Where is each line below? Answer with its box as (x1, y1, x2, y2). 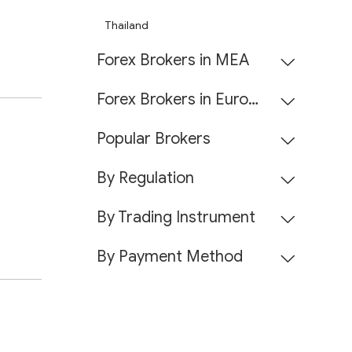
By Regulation (97, 168, 194, 188)
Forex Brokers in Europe (248, 90, 258, 109)
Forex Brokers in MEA (97, 50, 249, 70)
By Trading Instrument (97, 207, 255, 227)
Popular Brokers (97, 129, 211, 148)
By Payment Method (97, 247, 243, 266)
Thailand (104, 19, 148, 33)
